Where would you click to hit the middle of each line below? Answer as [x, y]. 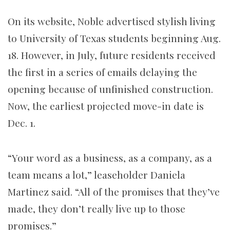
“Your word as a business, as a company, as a [110, 158]
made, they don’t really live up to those [97, 209]
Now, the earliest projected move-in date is [106, 106]
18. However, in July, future [68, 55]
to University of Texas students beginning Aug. [114, 38]
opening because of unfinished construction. [110, 89]
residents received [173, 55]
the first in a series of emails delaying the [102, 72]
